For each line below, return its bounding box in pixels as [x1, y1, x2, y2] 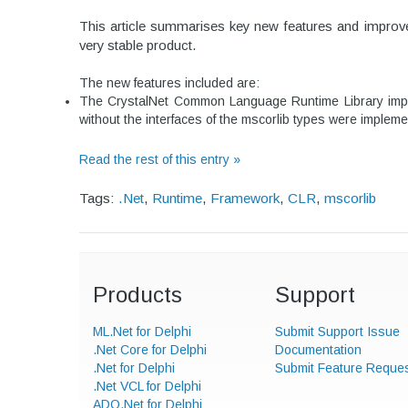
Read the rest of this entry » [79, 151, 240, 167]
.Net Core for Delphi [93, 342, 207, 357]
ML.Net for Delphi [93, 324, 191, 339]
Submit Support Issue [275, 324, 400, 339]
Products [93, 282, 182, 307]
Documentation [275, 342, 362, 357]
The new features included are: [79, 75, 263, 90]
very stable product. [79, 36, 199, 53]
